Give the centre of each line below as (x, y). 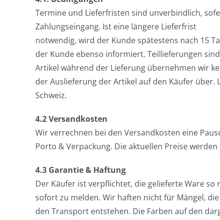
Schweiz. (51, 95)
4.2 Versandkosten (71, 119)
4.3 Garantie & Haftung (80, 170)
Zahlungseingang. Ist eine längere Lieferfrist (116, 27)
